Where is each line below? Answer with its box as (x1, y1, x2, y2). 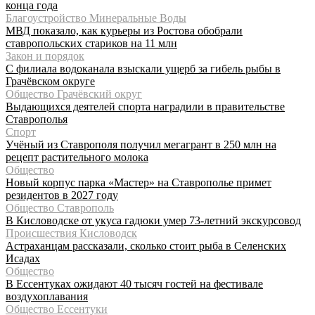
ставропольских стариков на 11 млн (6, 37, 177, 49)
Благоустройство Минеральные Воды (6, 11, 186, 24)
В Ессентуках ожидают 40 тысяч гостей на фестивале (6, 277, 263, 290)
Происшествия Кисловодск (6, 226, 137, 239)
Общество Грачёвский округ (6, 87, 142, 100)
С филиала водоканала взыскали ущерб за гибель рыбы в (6, 62, 281, 75)
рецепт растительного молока (6, 150, 148, 163)
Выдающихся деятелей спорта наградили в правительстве (6, 100, 285, 112)
